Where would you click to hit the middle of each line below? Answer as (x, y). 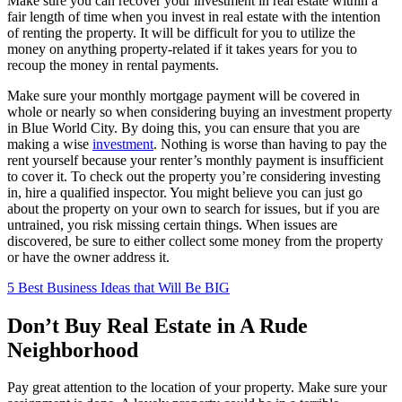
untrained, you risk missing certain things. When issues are (172, 224)
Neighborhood (73, 350)
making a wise (50, 144)
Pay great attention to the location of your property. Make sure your (197, 388)
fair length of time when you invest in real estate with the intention (194, 16)
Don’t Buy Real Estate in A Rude (157, 325)
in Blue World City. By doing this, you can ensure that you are (184, 127)
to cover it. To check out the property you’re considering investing (194, 176)
